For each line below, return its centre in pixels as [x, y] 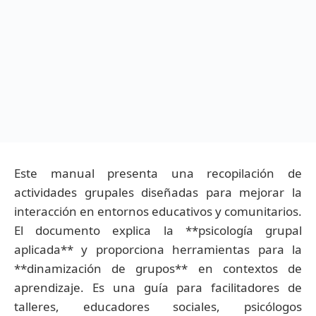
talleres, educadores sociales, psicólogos [158, 306]
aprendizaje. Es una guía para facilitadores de [158, 287]
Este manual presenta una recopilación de [158, 173]
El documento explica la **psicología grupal [158, 230]
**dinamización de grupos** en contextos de [158, 268]
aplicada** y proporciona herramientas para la [158, 249]
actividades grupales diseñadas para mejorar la [158, 192]
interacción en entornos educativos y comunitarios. [158, 211]
